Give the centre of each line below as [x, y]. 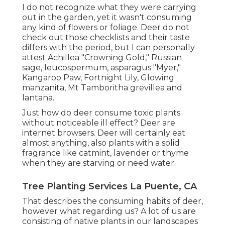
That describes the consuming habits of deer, [113, 201]
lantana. [38, 97]
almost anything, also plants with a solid [101, 143]
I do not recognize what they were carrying [109, 7]
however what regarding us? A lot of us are [109, 211]
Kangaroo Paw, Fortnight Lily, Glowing [98, 77]
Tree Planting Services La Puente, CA [109, 186]
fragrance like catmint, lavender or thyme [105, 153]
